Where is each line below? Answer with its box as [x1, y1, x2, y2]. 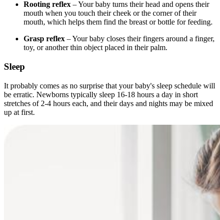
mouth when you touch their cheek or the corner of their [24, 9, 196, 18]
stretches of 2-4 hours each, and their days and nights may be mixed [4, 99, 213, 108]
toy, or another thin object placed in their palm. [24, 43, 167, 52]
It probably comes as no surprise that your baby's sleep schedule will [4, 81, 215, 90]
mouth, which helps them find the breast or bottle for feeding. [24, 18, 213, 27]
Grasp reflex [24, 34, 65, 43]
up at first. [4, 108, 35, 116]
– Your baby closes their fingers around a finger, [65, 34, 215, 43]
